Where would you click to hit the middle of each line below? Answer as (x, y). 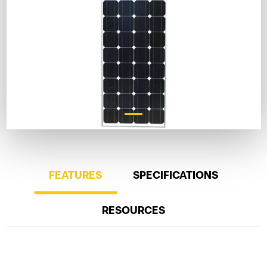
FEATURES (76, 175)
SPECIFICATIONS (175, 175)
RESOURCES (133, 210)
